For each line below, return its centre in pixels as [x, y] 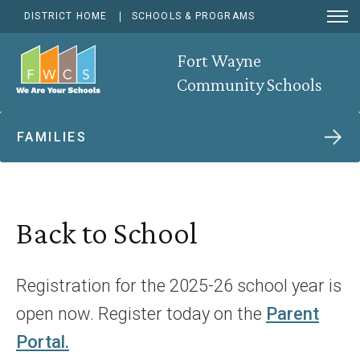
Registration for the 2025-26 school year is [179, 286]
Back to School [107, 233]
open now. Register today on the [141, 314]
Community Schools [249, 84]
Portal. [43, 342]
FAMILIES [52, 137]
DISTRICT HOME [66, 16]
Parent [292, 314]
